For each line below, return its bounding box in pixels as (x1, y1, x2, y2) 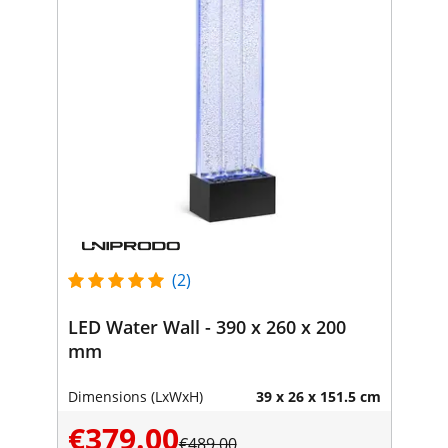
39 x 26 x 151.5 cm (255, 386, 381, 406)
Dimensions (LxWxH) (67, 386, 203, 406)
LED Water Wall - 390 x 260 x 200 (67, 314, 346, 339)
